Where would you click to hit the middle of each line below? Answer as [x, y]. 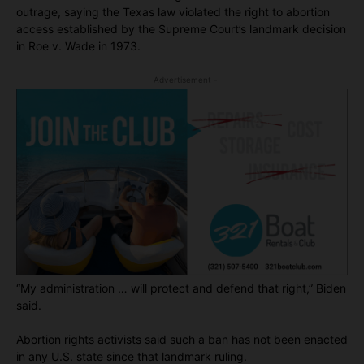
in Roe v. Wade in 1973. [78, 46]
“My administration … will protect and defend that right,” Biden [181, 288]
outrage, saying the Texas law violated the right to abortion [173, 12]
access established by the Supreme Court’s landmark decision [181, 29]
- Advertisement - [182, 80]
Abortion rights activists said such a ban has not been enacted [182, 339]
